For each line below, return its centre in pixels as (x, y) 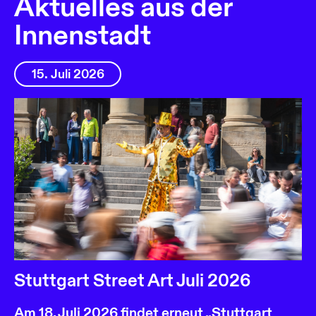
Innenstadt (83, 36)
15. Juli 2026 (68, 74)
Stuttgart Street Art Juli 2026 (133, 281)
